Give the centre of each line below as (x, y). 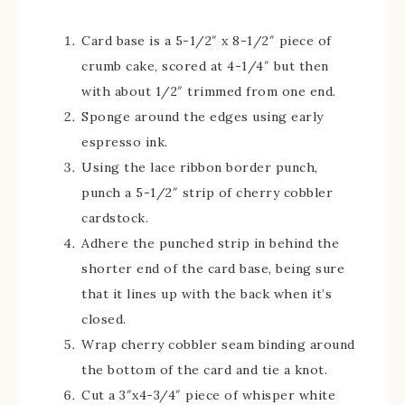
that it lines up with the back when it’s (207, 294)
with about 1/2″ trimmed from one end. (209, 91)
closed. (104, 319)
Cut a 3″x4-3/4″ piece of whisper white (208, 395)
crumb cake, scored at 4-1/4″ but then (205, 66)
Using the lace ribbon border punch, (200, 167)
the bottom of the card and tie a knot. (204, 370)
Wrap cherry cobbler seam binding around (218, 344)
